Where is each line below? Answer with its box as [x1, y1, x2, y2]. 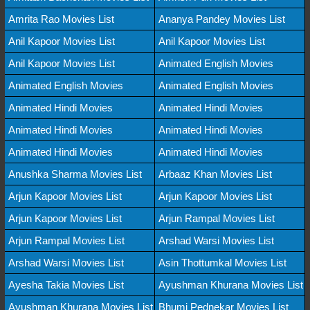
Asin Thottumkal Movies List [158, 256, 286, 268]
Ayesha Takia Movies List [8, 278, 124, 291]
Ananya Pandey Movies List [158, 12, 285, 25]
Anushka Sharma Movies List [8, 167, 142, 180]
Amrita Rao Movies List [8, 12, 114, 25]
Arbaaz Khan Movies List [158, 167, 272, 180]
